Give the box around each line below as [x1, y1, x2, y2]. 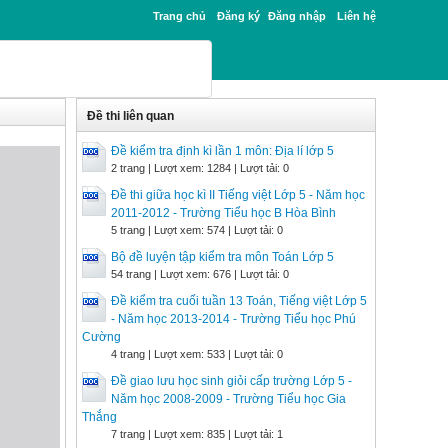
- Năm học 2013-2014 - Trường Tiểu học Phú [111, 312, 356, 326]
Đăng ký [217, 10, 260, 22]
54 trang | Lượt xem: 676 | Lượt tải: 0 [111, 268, 289, 280]
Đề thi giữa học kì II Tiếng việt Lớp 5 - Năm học [111, 188, 365, 202]
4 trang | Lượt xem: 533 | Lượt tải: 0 [111, 348, 283, 360]
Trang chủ [153, 10, 206, 22]
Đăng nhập [268, 10, 326, 22]
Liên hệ [337, 10, 376, 22]
